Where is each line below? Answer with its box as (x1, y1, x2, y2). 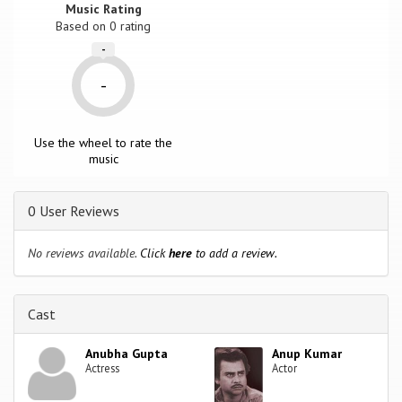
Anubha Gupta (85, 345, 169, 362)
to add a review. (192, 244, 277, 261)
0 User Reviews (28, 201, 119, 220)
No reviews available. (28, 244, 140, 261)
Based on (56, 17, 110, 34)
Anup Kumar (272, 345, 343, 362)
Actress (85, 360, 120, 375)
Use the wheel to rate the (34, 134, 173, 151)
